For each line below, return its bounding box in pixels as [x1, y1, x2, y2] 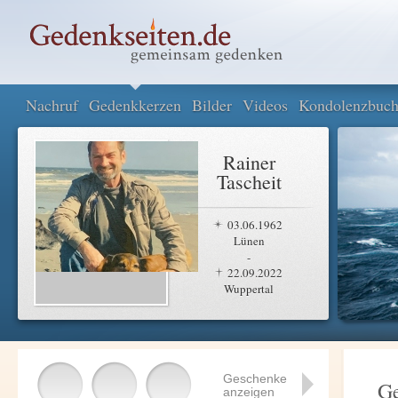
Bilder [192, 94, 232, 115]
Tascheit [216, 169, 282, 195]
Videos [243, 94, 288, 115]
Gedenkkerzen [89, 94, 181, 115]
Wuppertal [224, 281, 274, 297]
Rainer [222, 149, 275, 175]
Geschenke [223, 371, 287, 386]
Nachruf [26, 94, 78, 115]
